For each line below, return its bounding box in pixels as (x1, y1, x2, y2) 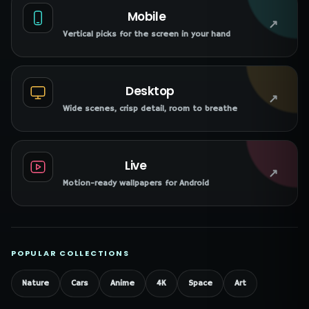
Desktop (125, 83, 175, 99)
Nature (22, 278, 49, 288)
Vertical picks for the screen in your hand (63, 29, 230, 39)
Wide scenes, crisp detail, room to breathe (63, 103, 237, 114)
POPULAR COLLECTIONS (11, 248, 130, 259)
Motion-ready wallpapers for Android (63, 178, 209, 188)
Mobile (127, 8, 166, 25)
